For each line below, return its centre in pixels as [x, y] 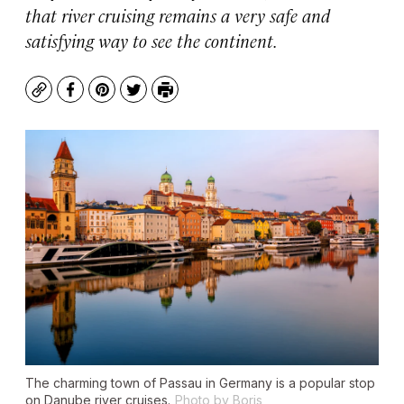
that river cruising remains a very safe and [178, 15]
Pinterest [134, 98]
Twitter [158, 98]
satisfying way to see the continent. [151, 40]
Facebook [103, 98]
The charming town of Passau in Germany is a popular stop [200, 383]
